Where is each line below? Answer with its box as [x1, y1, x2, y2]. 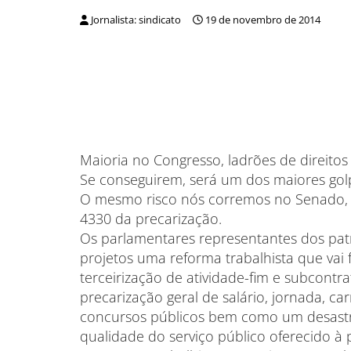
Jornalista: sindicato [91, 13, 181, 27]
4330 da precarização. [80, 209, 222, 228]
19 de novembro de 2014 [205, 13, 320, 27]
